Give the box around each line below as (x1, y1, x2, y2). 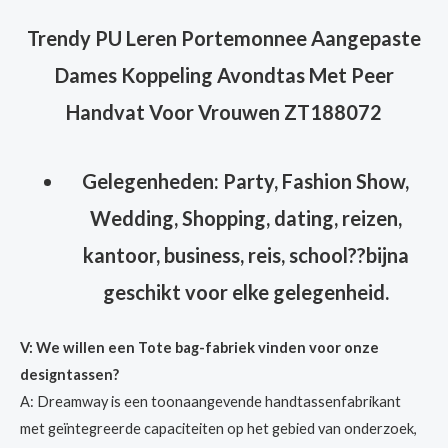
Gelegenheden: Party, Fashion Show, (82, 168, 410, 193)
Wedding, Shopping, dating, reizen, (89, 205, 402, 230)
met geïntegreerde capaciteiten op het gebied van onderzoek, (20, 420, 417, 437)
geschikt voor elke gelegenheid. (102, 279, 389, 304)
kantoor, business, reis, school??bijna (82, 242, 409, 267)
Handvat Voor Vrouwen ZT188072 (66, 99, 382, 124)
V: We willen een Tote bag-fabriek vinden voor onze (20, 339, 379, 356)
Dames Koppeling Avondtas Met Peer (54, 62, 394, 87)
